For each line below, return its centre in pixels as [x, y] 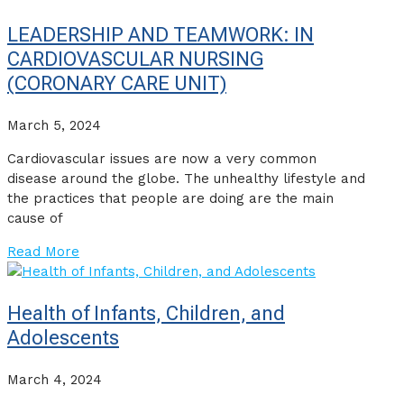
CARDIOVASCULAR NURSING [135, 60]
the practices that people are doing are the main [170, 199]
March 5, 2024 [54, 126]
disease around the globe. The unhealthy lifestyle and [186, 179]
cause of [35, 219]
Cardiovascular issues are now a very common [162, 159]
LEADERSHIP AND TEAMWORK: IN [161, 35]
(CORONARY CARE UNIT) [117, 84]
